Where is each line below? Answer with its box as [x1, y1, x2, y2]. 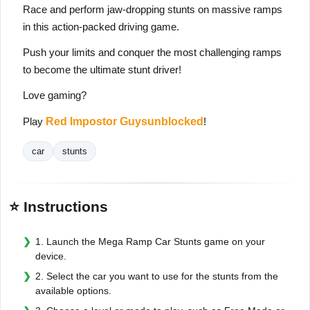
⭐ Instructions [9, 198, 108, 215]
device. [35, 250, 66, 262]
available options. [35, 284, 111, 296]
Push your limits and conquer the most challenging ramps [23, 46, 282, 58]
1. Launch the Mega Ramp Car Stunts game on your [35, 235, 265, 247]
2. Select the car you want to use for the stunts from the [35, 270, 278, 282]
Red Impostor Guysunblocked [46, 115, 203, 127]
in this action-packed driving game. [23, 20, 179, 33]
